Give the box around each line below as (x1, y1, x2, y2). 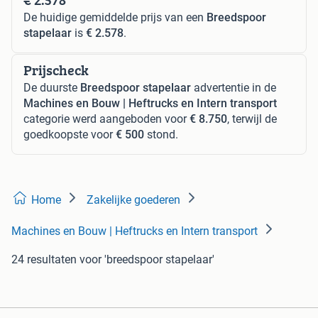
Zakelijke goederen (87, 192, 180, 207)
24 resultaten (11, 252, 77, 266)
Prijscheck (23, 59, 89, 80)
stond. (144, 127, 178, 141)
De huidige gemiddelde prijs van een (23, 10, 207, 24)
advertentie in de (191, 80, 276, 94)
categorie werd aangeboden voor (23, 111, 190, 126)
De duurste (23, 80, 80, 94)
